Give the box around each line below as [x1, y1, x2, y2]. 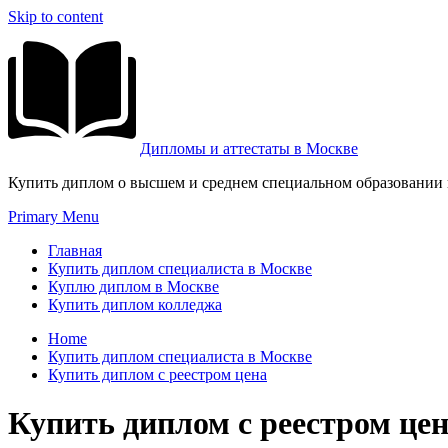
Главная [48, 242, 102, 259]
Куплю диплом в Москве [48, 278, 219, 295]
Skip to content [8, 8, 103, 25]
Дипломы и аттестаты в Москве [140, 140, 358, 157]
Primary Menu [8, 208, 99, 225]
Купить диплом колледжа [48, 296, 222, 313]
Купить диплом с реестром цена [48, 366, 267, 383]
